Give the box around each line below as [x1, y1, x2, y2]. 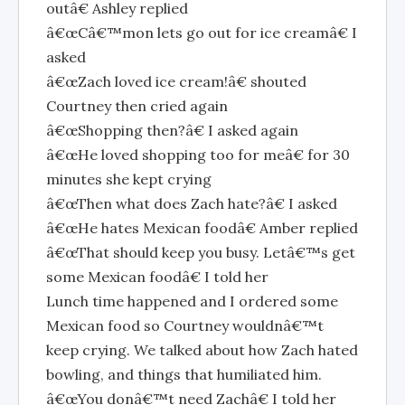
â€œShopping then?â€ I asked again [46, 121, 298, 139]
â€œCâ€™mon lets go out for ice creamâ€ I [46, 24, 357, 42]
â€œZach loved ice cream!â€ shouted [46, 72, 306, 90]
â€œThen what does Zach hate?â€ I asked [46, 194, 337, 212]
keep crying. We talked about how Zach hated [46, 341, 358, 359]
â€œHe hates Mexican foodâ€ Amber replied [46, 219, 358, 237]
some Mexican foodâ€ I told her [46, 268, 268, 286]
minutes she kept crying [46, 170, 212, 188]
